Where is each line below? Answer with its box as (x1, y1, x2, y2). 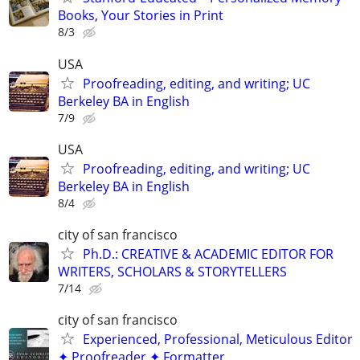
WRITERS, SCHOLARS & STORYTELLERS (58, 262, 287, 280)
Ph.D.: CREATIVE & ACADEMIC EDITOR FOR (83, 244, 333, 263)
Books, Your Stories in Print (58, 6, 223, 25)
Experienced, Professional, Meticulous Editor (83, 330, 353, 349)
